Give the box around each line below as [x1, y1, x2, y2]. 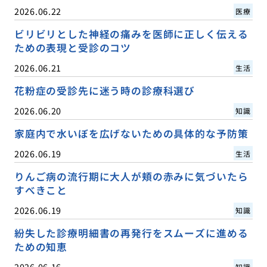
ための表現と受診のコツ [14, 40, 132, 55]
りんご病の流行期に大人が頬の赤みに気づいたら [14, 169, 249, 184]
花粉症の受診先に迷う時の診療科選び [14, 83, 195, 98]
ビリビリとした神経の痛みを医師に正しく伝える [14, 26, 249, 41]
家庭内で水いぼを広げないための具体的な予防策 [14, 126, 249, 141]
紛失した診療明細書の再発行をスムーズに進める [14, 225, 249, 240]
